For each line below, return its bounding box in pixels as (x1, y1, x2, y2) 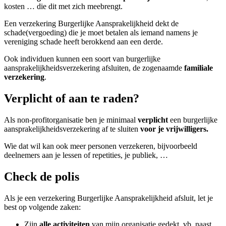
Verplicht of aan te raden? (4, 92, 139, 105)
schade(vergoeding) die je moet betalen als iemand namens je (4, 28, 198, 37)
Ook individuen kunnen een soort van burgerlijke (4, 54, 160, 64)
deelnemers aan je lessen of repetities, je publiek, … (4, 151, 168, 160)
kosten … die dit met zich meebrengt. (4, 2, 123, 11)
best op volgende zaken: (4, 202, 81, 211)
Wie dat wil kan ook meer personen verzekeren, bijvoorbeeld (4, 142, 197, 151)
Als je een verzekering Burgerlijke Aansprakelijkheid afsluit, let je (4, 193, 213, 202)
